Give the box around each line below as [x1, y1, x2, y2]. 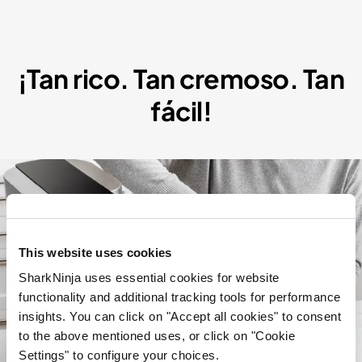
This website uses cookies [19, 245, 172, 259]
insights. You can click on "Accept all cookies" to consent [19, 309, 341, 323]
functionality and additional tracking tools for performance [19, 290, 341, 304]
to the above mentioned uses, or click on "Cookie [19, 329, 295, 343]
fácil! [150, 95, 212, 128]
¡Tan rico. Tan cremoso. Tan [17, 62, 345, 95]
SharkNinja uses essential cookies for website [19, 271, 280, 284]
